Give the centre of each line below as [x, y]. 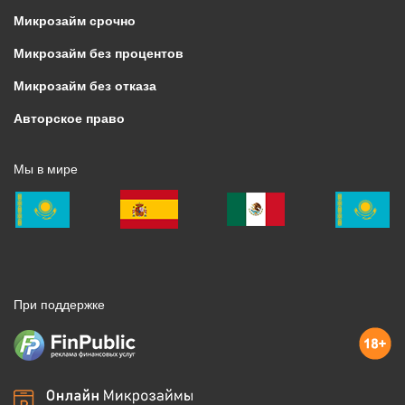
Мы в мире [46, 170]
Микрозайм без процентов [99, 54]
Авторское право [69, 119]
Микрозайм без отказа [85, 86]
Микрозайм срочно [75, 21]
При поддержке [59, 305]
